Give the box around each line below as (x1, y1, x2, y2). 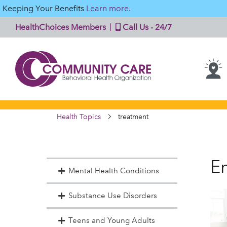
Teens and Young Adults (68, 216, 155, 225)
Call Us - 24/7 (121, 22, 172, 32)
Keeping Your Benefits (3, 4, 86, 13)
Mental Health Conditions (68, 166, 159, 175)
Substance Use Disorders (68, 191, 157, 200)
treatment (118, 112, 148, 121)
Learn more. (86, 4, 131, 13)
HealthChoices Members (15, 22, 106, 32)
